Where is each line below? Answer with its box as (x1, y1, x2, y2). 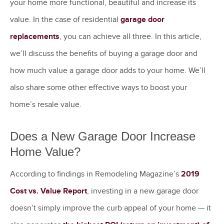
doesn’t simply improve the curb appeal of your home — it (10, 202, 211, 213)
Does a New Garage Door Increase (10, 129, 195, 143)
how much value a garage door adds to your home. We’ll (10, 65, 205, 75)
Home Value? (10, 144, 84, 158)
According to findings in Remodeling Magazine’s (10, 168, 181, 179)
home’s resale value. (10, 99, 89, 109)
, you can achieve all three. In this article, (59, 31, 201, 41)
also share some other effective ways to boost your (10, 82, 187, 92)
